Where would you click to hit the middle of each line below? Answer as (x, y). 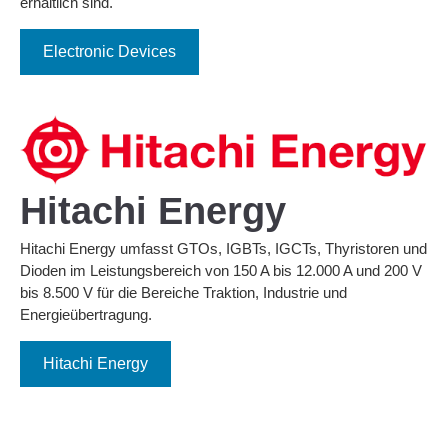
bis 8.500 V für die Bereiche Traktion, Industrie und (183, 293)
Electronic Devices (109, 51)
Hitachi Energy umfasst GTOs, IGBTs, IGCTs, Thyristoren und (223, 249)
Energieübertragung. (86, 315)
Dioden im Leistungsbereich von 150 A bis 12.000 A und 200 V (221, 271)
